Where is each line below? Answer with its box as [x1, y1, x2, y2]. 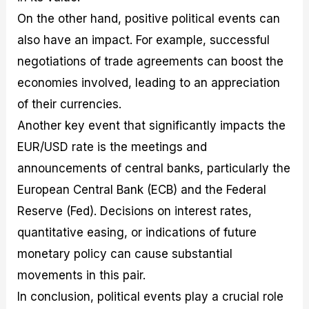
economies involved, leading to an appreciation [17, 75, 281, 90]
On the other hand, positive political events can [17, 11, 281, 26]
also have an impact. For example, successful [17, 32, 270, 47]
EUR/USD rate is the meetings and [17, 139, 208, 154]
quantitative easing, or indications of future [17, 225, 257, 239]
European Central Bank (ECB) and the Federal [17, 182, 267, 197]
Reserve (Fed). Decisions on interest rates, [17, 203, 252, 218]
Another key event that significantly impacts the [17, 118, 286, 132]
